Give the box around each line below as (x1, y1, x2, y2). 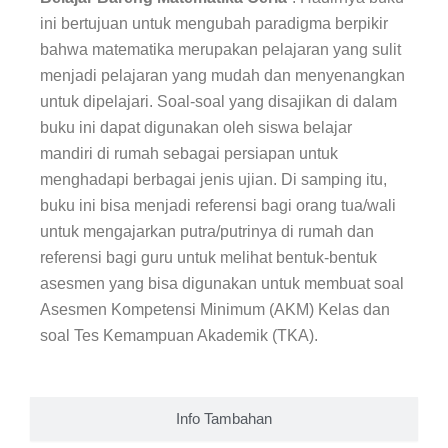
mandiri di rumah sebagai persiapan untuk (40, 145, 338, 163)
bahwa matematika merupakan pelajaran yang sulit (40, 41, 401, 59)
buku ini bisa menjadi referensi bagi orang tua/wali (40, 197, 396, 215)
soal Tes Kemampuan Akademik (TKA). (40, 327, 318, 345)
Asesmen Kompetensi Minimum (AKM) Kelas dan (40, 301, 390, 319)
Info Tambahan (176, 411, 272, 428)
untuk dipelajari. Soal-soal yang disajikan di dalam (40, 93, 397, 111)
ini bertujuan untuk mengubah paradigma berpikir (40, 15, 388, 33)
